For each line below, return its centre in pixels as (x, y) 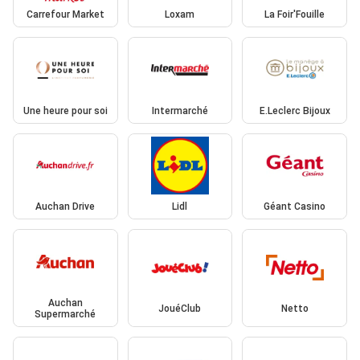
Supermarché (65, 314)
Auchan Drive (65, 207)
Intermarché (180, 110)
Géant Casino (295, 207)
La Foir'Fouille (295, 15)
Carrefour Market (65, 15)
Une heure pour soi (65, 110)
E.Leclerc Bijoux (295, 110)
